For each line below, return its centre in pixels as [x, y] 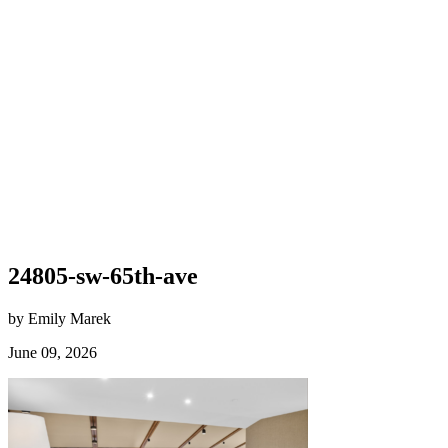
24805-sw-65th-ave [103, 275]
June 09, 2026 [52, 352]
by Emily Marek [59, 318]
